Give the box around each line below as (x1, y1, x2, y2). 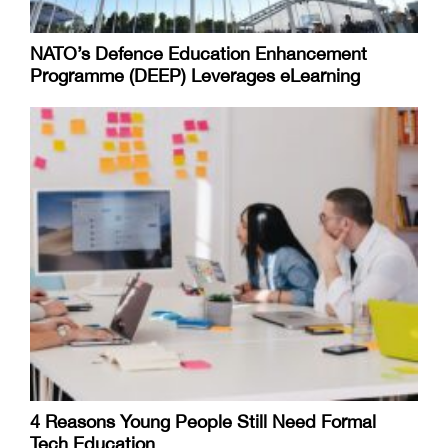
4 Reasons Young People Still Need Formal (30, 410, 376, 432)
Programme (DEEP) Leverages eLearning (30, 65, 360, 87)
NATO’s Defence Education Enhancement (30, 43, 367, 65)
